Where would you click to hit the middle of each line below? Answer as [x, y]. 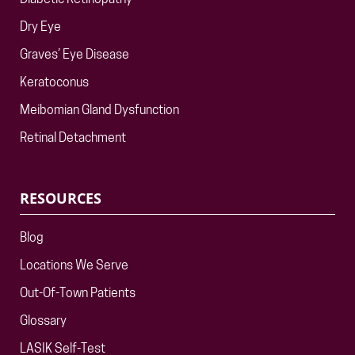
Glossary [43, 322]
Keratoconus [54, 83]
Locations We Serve [74, 266]
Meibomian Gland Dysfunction [99, 111]
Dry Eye [40, 28]
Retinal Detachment [73, 139]
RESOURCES [61, 198]
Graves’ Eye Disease [74, 55]
